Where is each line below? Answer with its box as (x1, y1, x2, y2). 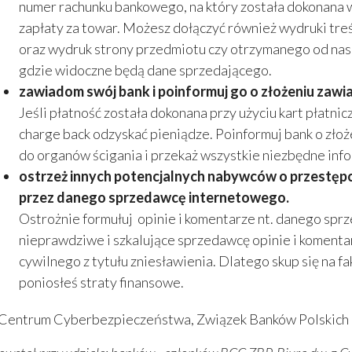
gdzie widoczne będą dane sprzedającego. (19, 61, 272, 79)
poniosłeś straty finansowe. (19, 273, 184, 291)
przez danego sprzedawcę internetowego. (19, 189, 289, 207)
